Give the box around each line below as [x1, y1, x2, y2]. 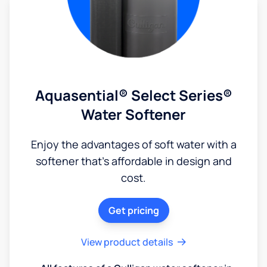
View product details [81, 235, 173, 249]
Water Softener [81, 104, 186, 124]
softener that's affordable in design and [35, 153, 232, 168]
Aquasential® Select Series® [35, 85, 232, 105]
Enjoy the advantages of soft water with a [30, 136, 237, 151]
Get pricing [108, 203, 159, 217]
